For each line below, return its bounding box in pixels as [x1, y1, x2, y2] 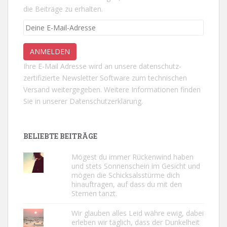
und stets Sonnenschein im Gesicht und [71, 161, 200, 171]
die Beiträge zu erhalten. [23, 4, 103, 14]
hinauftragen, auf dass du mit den [71, 179, 182, 189]
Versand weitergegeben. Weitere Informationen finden [23, 84, 201, 94]
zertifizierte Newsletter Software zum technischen [23, 72, 187, 83]
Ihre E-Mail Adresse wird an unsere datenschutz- [23, 61, 181, 71]
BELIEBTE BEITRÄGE [23, 131, 97, 141]
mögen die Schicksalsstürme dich [71, 170, 180, 180]
